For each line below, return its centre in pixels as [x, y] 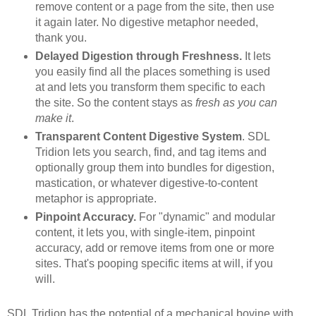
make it [53, 119]
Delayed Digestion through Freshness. [138, 56]
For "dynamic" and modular [205, 217]
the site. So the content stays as [115, 103]
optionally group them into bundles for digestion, [154, 168]
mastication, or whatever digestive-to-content [146, 183]
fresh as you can [236, 103]
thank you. [61, 38]
